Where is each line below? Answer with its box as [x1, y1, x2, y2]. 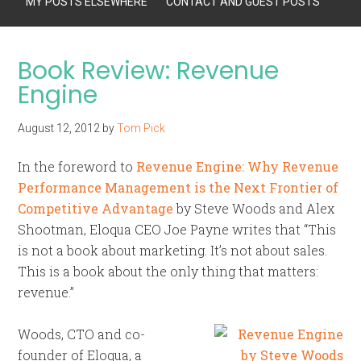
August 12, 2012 [18, 122, 101, 135]
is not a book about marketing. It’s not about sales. [18, 242, 328, 259]
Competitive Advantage [18, 200, 174, 217]
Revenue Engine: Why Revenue [136, 158, 339, 175]
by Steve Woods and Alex [173, 200, 335, 217]
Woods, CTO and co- [18, 326, 146, 342]
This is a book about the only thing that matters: [18, 263, 319, 280]
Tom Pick [117, 122, 166, 135]
